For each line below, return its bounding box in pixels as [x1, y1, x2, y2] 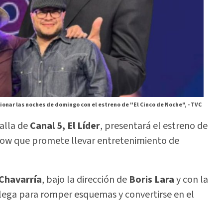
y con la [174, 173, 208, 187]
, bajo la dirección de [42, 173, 129, 187]
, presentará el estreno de [100, 118, 208, 133]
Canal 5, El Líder [30, 118, 100, 133]
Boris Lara [129, 173, 174, 187]
